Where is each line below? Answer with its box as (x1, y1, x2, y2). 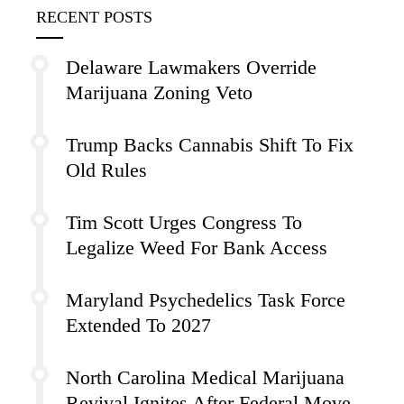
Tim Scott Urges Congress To (66, 211, 302, 234)
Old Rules (66, 159, 147, 181)
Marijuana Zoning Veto (66, 81, 252, 104)
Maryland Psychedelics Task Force (66, 289, 345, 311)
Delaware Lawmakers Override (66, 56, 317, 78)
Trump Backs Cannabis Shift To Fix (66, 133, 353, 156)
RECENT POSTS (36, 7, 152, 26)
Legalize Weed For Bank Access (66, 236, 327, 259)
